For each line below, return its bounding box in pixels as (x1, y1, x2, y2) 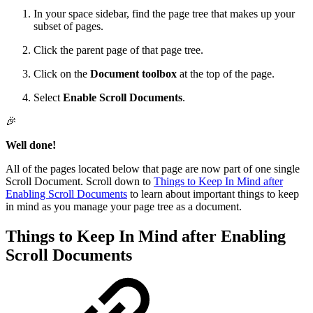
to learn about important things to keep (127, 187, 299, 200)
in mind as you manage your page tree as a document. (6, 200, 242, 212)
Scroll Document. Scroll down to (6, 175, 154, 187)
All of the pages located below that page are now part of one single (6, 162, 300, 175)
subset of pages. (34, 20, 103, 32)
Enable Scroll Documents (63, 91, 182, 103)
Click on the (34, 67, 90, 80)
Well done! (6, 138, 56, 151)
